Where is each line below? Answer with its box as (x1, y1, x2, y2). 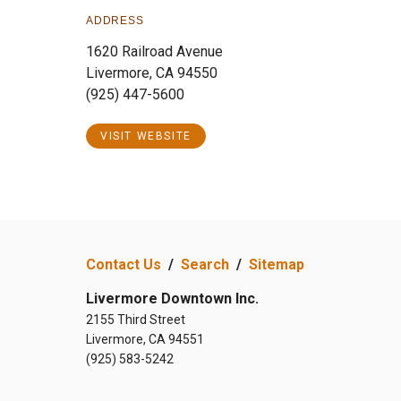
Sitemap (249, 256, 304, 273)
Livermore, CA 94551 (86, 332, 204, 346)
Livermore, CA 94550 (86, 64, 218, 81)
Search (181, 256, 229, 273)
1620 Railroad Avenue (86, 43, 223, 60)
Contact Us (86, 256, 161, 273)
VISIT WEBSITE (100, 130, 192, 142)
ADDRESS (86, 14, 144, 27)
